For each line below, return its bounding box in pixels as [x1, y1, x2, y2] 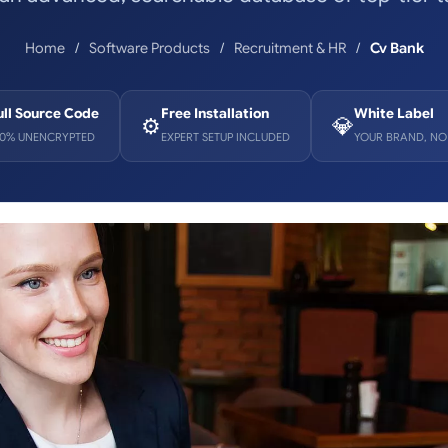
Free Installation [160, 105, 269, 122]
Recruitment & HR [233, 39, 346, 57]
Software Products [88, 39, 210, 57]
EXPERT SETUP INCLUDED [160, 130, 290, 144]
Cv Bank [369, 39, 424, 57]
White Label [353, 105, 434, 122]
